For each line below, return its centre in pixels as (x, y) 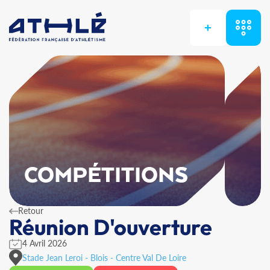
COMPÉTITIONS (106, 176)
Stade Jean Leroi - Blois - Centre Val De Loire (104, 257)
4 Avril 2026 (45, 243)
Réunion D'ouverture (111, 227)
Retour (31, 211)
